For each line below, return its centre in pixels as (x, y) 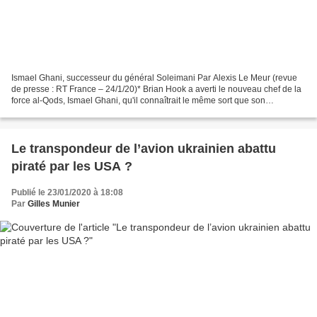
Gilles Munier (54, 204)
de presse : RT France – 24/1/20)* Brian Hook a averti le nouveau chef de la (156, 90)
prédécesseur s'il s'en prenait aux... (79, 112)
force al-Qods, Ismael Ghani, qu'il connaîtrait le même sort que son (138, 101)
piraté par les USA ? (72, 167)
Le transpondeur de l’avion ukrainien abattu (144, 149)
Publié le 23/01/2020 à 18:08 (67, 193)
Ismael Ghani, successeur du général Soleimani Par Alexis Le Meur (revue (154, 78)
